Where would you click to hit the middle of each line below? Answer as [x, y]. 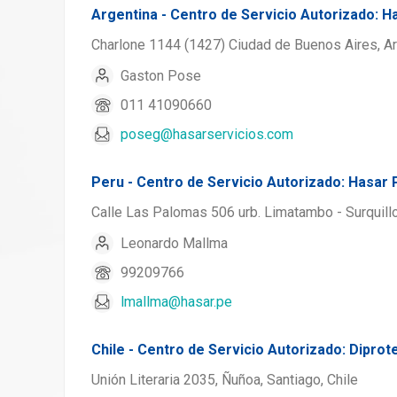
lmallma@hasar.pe [176, 301]
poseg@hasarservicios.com [207, 134]
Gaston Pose [161, 75]
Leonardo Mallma [174, 243]
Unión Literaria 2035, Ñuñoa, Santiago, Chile [225, 380]
